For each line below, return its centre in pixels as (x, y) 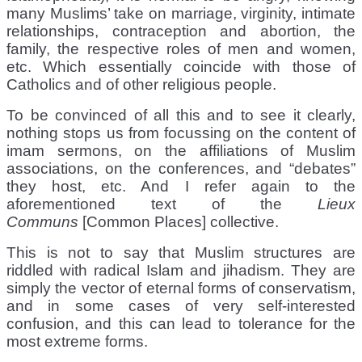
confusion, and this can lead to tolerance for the (181, 323)
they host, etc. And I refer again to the (181, 186)
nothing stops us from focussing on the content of (181, 133)
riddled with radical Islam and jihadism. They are (181, 270)
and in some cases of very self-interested (181, 305)
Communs (42, 221)
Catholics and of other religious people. (141, 84)
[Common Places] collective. (179, 221)
